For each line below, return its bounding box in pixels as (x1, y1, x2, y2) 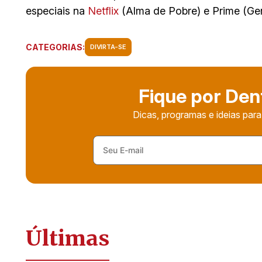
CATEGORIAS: (26, 42, 85, 53)
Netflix (88, 4, 119, 17)
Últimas (26, 225, 109, 251)
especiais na (26, 4, 88, 17)
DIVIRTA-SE (90, 42, 126, 51)
